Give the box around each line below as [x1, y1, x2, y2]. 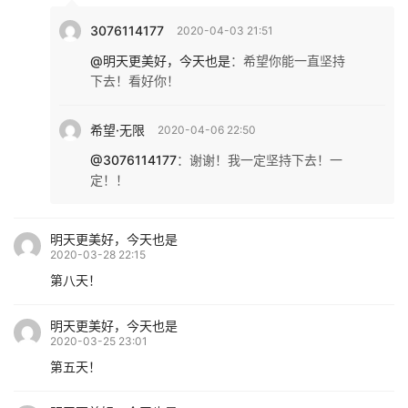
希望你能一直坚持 [243, 53, 345, 69]
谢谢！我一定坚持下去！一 [189, 152, 342, 168]
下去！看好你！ [90, 73, 179, 89]
